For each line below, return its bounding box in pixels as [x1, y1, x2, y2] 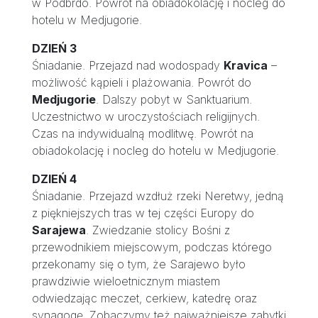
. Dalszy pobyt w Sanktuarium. [95, 92, 252, 106]
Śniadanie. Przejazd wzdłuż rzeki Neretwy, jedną [31, 189, 284, 203]
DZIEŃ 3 [31, 41, 77, 55]
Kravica [223, 58, 268, 72]
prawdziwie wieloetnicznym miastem [31, 274, 220, 288]
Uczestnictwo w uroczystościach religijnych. [31, 109, 260, 124]
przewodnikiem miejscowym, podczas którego [31, 240, 272, 254]
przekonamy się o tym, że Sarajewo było [31, 257, 246, 271]
